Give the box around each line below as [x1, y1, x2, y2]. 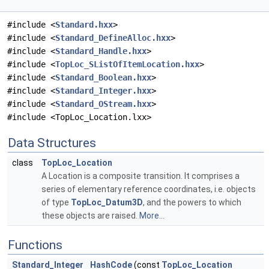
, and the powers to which [143, 198, 241, 208]
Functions [8, 238, 62, 253]
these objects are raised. [41, 211, 139, 221]
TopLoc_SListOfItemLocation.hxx [55, 59, 199, 70]
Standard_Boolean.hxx [55, 73, 151, 83]
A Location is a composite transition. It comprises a [41, 171, 240, 181]
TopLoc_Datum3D [71, 198, 143, 208]
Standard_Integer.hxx [55, 86, 151, 96]
